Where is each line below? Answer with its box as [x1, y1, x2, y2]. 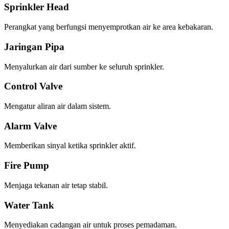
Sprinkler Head [4, 2, 69, 13]
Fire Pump [4, 160, 49, 171]
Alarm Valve [4, 120, 57, 131]
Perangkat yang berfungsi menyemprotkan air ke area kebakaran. [4, 22, 213, 32]
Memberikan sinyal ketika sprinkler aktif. [4, 141, 136, 150]
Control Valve [4, 81, 62, 92]
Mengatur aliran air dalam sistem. [4, 101, 111, 110]
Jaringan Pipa [4, 41, 64, 52]
